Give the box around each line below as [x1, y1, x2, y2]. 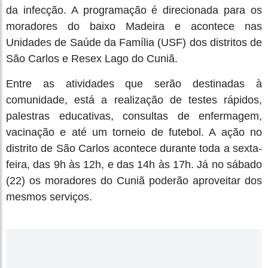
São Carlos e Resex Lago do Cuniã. [6, 52, 178, 65]
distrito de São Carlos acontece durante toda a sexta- [6, 142, 262, 154]
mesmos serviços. [6, 190, 92, 203]
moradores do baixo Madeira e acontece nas [6, 20, 262, 32]
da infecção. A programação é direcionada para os [6, 4, 262, 16]
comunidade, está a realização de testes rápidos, [6, 93, 262, 106]
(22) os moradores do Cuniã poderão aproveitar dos [6, 174, 262, 187]
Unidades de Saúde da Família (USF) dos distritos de [6, 36, 262, 48]
